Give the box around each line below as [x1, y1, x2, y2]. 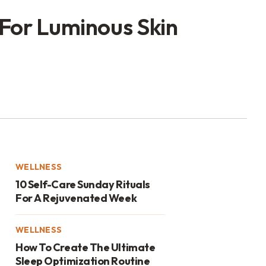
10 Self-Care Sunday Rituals [15, 178, 150, 192]
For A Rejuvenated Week [15, 191, 137, 205]
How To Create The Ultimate [15, 240, 156, 255]
